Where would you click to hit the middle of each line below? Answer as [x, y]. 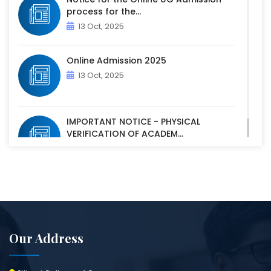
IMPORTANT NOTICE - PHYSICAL [133, 122]
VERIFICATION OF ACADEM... [125, 134]
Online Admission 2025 [116, 61]
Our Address [46, 238]
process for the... [104, 12]
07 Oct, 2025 [102, 149]
